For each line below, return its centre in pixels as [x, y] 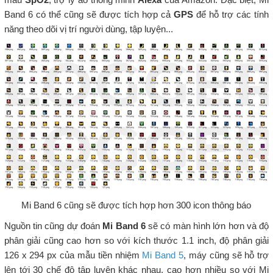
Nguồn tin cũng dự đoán [53, 226]
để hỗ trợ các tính [231, 14]
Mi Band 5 [163, 255]
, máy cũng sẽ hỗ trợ [226, 255]
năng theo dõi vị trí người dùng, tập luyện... [88, 29]
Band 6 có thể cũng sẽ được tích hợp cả [89, 14]
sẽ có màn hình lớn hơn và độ [207, 226]
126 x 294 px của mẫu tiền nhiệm [73, 255]
